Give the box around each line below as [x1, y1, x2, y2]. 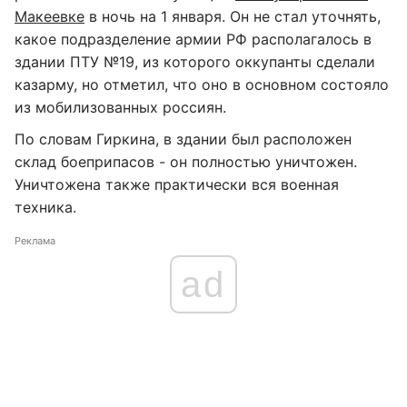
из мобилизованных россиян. [15, 98, 226, 116]
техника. [15, 198, 76, 216]
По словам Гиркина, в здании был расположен [15, 130, 352, 148]
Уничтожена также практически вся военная [15, 175, 339, 194]
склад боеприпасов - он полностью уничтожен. [15, 153, 357, 171]
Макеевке [15, 7, 84, 25]
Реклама [15, 234, 55, 247]
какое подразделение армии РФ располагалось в [15, 30, 372, 48]
